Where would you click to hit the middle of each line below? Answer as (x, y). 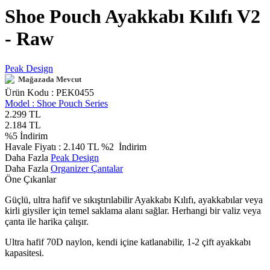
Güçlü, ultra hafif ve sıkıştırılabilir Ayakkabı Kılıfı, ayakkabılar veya (134, 199)
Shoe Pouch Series (72, 103)
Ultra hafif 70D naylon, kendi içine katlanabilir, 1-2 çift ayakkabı (128, 242)
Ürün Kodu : (30, 92)
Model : (21, 103)
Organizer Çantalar (87, 168)
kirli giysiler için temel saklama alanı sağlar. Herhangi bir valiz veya (133, 210)
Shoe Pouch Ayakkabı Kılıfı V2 (133, 17)
